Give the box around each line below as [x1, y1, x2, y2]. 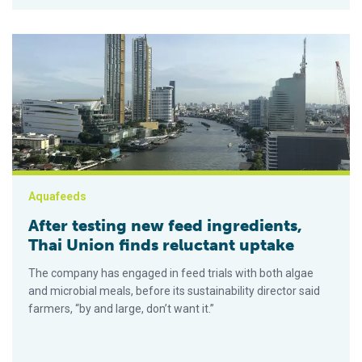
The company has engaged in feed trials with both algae [28, 267, 314, 280]
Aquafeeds [28, 190, 86, 204]
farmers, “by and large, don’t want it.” [28, 302, 214, 316]
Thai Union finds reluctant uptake [28, 235, 294, 255]
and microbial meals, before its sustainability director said [28, 284, 320, 298]
